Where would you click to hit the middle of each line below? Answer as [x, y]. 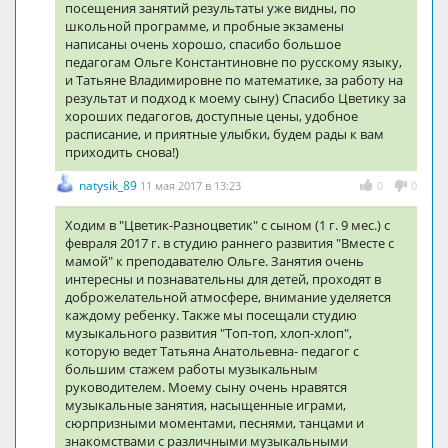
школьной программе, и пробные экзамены [204, 25]
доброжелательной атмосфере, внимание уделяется [228, 296]
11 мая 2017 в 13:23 [190, 185]
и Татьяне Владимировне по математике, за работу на [234, 79]
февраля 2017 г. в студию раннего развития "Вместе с [229, 242]
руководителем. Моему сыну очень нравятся [206, 386]
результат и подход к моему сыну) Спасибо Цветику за [235, 97]
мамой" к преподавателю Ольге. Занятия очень [214, 260]
